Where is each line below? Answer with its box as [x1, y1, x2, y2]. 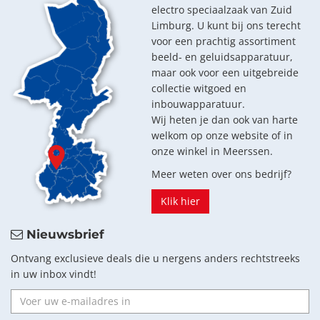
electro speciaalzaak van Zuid [151, 2, 292, 16]
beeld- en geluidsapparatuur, [151, 49, 293, 64]
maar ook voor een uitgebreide [151, 65, 299, 79]
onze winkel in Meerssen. [151, 144, 273, 158]
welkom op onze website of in [151, 128, 293, 142]
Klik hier [161, 194, 200, 208]
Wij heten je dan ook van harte [151, 112, 298, 126]
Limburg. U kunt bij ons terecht [151, 18, 301, 32]
